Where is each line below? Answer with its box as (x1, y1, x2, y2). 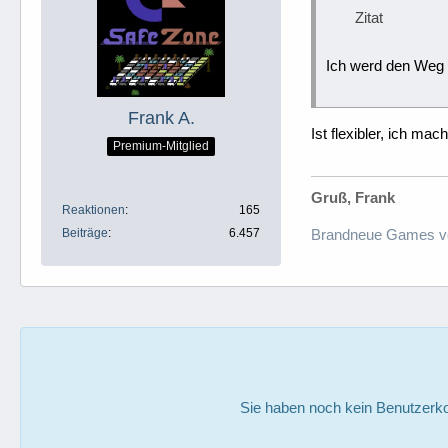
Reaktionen (62, 202, 125, 217)
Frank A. (127, 107, 195, 128)
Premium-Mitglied (113, 139, 209, 154)
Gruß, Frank (311, 188, 395, 206)
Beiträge (62, 225, 108, 240)
